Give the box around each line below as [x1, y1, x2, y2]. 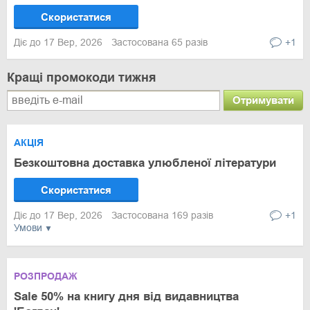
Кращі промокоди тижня [7, 71, 156, 84]
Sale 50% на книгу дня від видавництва [14, 290, 239, 303]
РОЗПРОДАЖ [14, 271, 77, 282]
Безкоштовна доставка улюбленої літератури [14, 156, 276, 170]
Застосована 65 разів [111, 37, 208, 48]
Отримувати [232, 94, 294, 106]
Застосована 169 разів [111, 210, 213, 221]
